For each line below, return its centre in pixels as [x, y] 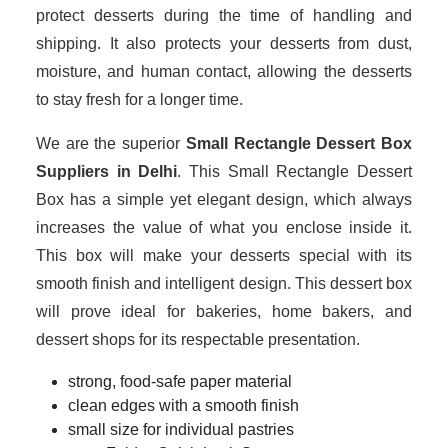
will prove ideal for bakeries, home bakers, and [224, 311]
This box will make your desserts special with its [224, 255]
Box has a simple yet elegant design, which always [224, 199]
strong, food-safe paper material [180, 381]
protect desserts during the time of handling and [224, 15]
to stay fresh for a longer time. [139, 99]
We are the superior [111, 143]
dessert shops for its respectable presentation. [198, 339]
